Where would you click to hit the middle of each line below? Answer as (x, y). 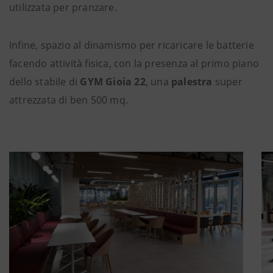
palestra (193, 82)
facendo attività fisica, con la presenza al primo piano (134, 63)
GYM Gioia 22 (113, 82)
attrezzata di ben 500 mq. (71, 100)
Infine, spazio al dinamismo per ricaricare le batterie (132, 45)
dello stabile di (45, 82)
